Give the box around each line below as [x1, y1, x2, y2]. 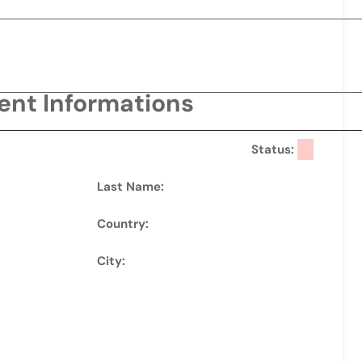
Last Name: [97, 179, 164, 195]
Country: [97, 216, 149, 232]
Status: [250, 141, 297, 158]
